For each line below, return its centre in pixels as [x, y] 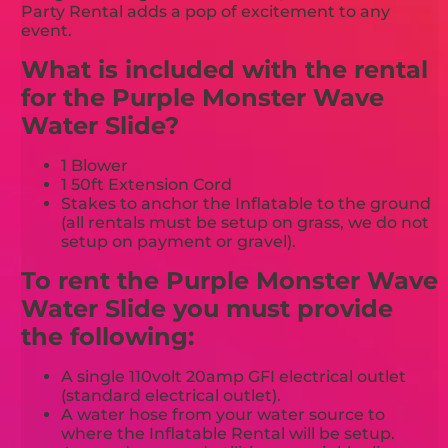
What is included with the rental [225, 70]
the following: [108, 337]
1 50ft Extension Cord [147, 185]
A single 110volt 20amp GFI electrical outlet [234, 377]
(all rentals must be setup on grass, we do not [245, 223]
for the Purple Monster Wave [203, 98]
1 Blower [95, 166]
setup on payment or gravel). [179, 242]
